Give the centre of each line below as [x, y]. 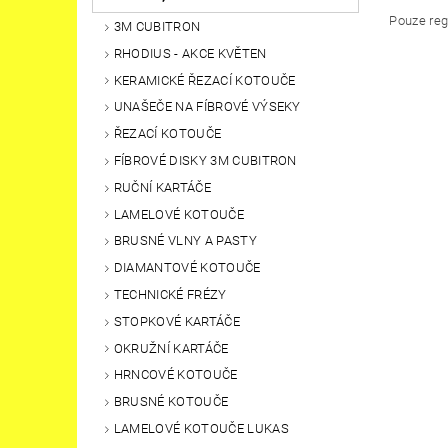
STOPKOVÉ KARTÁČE [176, 321]
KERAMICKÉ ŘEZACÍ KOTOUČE [204, 80]
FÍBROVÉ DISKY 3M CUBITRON [205, 161]
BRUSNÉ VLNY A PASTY [185, 241]
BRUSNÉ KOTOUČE [171, 402]
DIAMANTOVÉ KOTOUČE [187, 268]
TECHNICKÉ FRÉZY [170, 295]
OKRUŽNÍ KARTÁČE [171, 348]
